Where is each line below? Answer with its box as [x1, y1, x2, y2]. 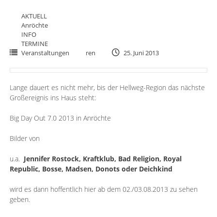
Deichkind [139, 164, 172, 174]
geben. [10, 195, 30, 204]
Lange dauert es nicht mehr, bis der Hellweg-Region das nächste [10, 83, 205, 93]
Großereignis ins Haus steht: [10, 93, 96, 103]
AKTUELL [21, 12, 47, 21]
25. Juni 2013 [122, 48, 159, 58]
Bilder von [10, 134, 40, 143]
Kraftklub [83, 154, 114, 164]
